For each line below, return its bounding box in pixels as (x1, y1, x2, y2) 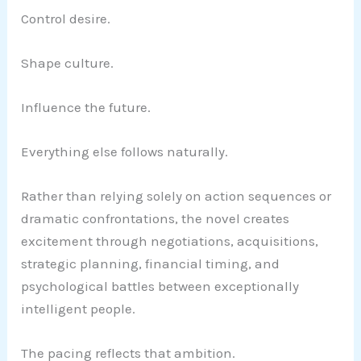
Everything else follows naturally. (21, 143, 229, 160)
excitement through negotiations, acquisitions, (21, 233, 319, 250)
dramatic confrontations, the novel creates (21, 210, 290, 227)
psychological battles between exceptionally (21, 278, 300, 295)
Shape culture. (21, 54, 114, 71)
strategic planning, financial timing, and (21, 255, 280, 272)
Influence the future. (21, 98, 151, 115)
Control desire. (21, 10, 111, 27)
